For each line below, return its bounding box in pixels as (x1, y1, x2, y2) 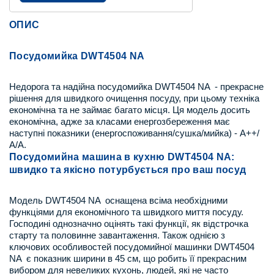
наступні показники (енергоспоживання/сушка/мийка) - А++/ (9, 128, 259, 138)
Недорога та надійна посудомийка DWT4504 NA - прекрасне (9, 81, 264, 92)
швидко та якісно (9, 165, 98, 175)
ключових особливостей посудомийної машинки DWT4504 (9, 242, 254, 252)
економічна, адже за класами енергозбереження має (9, 116, 230, 127)
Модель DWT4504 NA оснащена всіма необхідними (9, 195, 228, 206)
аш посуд (199, 165, 246, 175)
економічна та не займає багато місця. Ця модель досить (9, 105, 250, 115)
